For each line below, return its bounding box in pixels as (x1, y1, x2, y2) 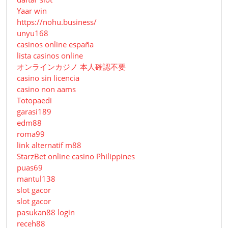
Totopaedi (17, 95, 52, 106)
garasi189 (17, 106, 51, 117)
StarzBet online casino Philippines (17, 151, 135, 162)
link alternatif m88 (17, 140, 81, 151)
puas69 (17, 162, 43, 173)
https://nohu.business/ (17, 17, 97, 27)
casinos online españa (17, 39, 94, 50)
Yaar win (17, 6, 47, 16)
